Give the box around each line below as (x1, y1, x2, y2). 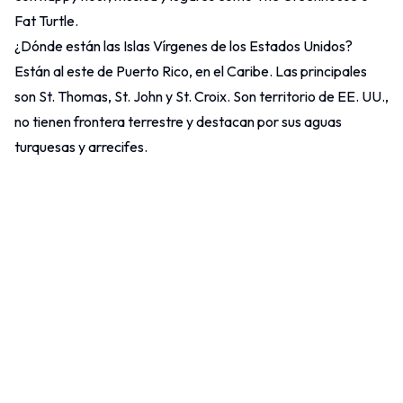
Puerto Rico (116, 62, 189, 81)
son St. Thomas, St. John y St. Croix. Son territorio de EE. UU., (14, 87, 389, 106)
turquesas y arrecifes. (14, 138, 148, 157)
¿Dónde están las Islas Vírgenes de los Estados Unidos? (14, 37, 353, 56)
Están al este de (14, 62, 116, 81)
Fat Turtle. (14, 12, 78, 31)
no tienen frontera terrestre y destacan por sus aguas (14, 112, 342, 131)
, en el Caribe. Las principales (189, 62, 367, 81)
